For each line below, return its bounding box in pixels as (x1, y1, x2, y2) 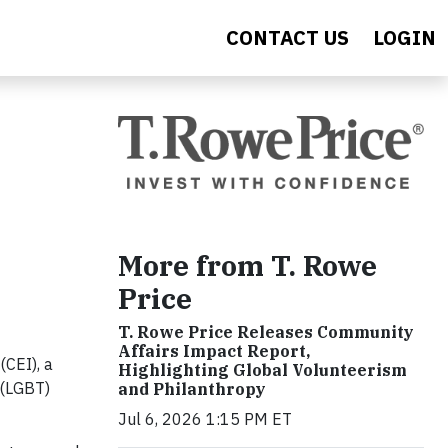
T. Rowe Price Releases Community (118, 321, 414, 342)
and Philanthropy (118, 378, 266, 399)
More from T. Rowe (118, 246, 377, 284)
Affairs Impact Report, (118, 340, 310, 361)
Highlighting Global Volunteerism (118, 359, 407, 380)
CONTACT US (226, 24, 349, 51)
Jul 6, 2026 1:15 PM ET (118, 408, 292, 429)
